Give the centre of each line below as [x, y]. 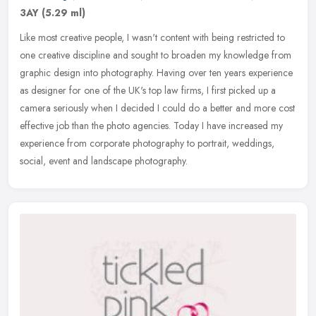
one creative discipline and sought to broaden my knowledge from [156, 55]
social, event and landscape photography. [104, 161]
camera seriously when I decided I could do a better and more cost [157, 108]
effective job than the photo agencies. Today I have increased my [151, 126]
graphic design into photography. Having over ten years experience [156, 73]
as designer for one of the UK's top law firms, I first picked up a [148, 91]
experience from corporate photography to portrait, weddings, [147, 144]
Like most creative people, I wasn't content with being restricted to [152, 38]
